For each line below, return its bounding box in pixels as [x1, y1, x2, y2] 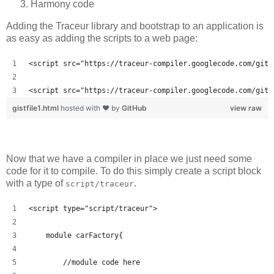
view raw [230, 103, 262, 113]
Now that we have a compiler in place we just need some [6, 154, 252, 165]
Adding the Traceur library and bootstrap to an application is [6, 21, 264, 32]
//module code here [29, 258, 140, 267]
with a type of [6, 178, 65, 189]
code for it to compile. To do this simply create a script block [6, 166, 261, 177]
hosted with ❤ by [61, 103, 122, 113]
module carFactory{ [29, 231, 123, 240]
